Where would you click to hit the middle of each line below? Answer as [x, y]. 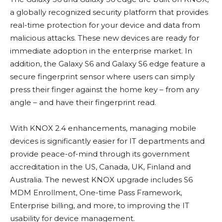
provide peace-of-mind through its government [100, 154]
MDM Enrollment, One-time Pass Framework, [96, 193]
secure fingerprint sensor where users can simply [102, 77]
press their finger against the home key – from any [105, 90]
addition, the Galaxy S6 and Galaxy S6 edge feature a [108, 64]
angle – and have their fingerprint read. [83, 103]
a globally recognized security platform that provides [109, 12]
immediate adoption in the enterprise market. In [101, 51]
